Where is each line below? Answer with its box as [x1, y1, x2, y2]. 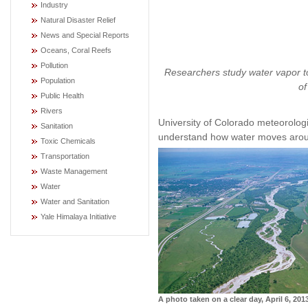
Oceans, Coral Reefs [41, 46, 111, 54]
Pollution [41, 61, 68, 69]
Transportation [41, 152, 89, 160]
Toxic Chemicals [41, 137, 96, 145]
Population [41, 76, 75, 85]
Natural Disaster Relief [41, 16, 115, 24]
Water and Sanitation [41, 197, 109, 206]
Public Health [41, 91, 84, 100]
